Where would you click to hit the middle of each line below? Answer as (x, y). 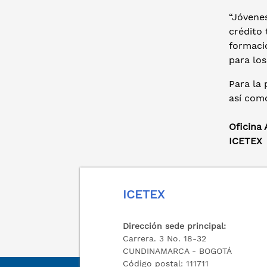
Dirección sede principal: (175, 226)
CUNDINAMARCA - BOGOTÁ (178, 251)
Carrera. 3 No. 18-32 (165, 238)
